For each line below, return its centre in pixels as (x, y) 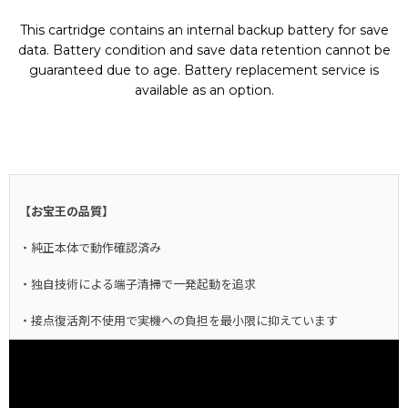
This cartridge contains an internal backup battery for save (204, 31)
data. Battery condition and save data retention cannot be (204, 51)
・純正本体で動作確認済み (90, 248)
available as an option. (204, 91)
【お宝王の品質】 (66, 212)
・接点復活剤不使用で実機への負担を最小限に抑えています (178, 321)
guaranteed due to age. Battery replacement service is (204, 71)
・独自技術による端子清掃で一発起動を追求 (138, 285)
